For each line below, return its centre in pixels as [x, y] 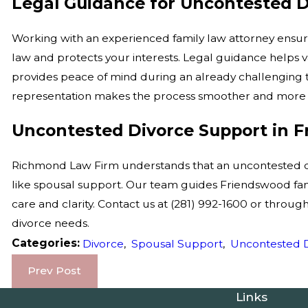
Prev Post [55, 271]
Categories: [47, 243]
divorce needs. [50, 223]
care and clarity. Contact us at [91, 203]
